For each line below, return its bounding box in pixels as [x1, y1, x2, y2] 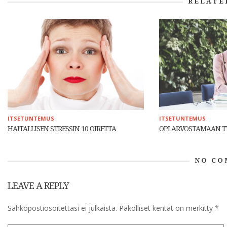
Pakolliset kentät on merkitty [119, 203, 215, 213]
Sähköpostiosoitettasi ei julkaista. [8, 203, 117, 213]
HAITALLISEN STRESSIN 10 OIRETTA [8, 124, 116, 133]
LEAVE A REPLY [8, 180, 69, 191]
